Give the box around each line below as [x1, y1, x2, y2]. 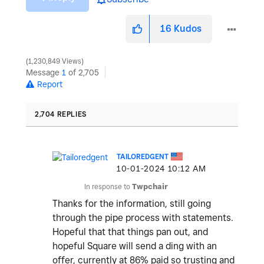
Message [26, 68, 62, 78]
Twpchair [132, 182, 168, 192]
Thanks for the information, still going [52, 198, 211, 210]
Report [37, 80, 62, 90]
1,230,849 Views [27, 57, 83, 66]
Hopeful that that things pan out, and [52, 226, 208, 238]
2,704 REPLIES [35, 110, 87, 119]
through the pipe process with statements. [52, 212, 233, 224]
